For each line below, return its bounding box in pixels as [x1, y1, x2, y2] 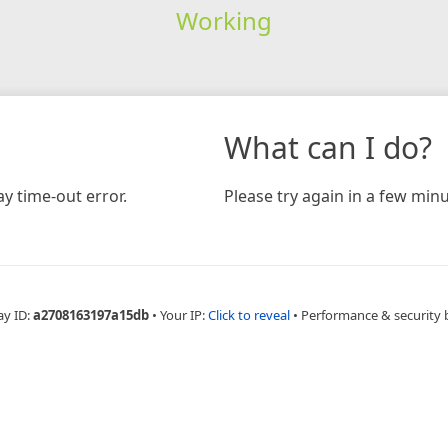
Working [175, 3, 272, 37]
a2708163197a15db [33, 305, 149, 324]
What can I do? [224, 126, 432, 168]
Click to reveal [208, 305, 290, 324]
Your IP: [160, 305, 208, 324]
